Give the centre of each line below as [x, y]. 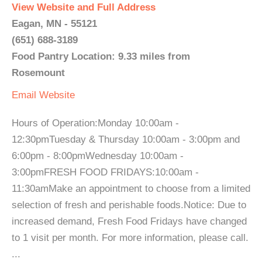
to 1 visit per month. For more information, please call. [130, 238]
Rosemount [38, 73]
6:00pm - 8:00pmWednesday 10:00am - [98, 156]
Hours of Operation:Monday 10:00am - [95, 123]
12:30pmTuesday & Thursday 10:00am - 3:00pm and [126, 139]
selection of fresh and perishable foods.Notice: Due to [129, 205]
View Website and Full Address [84, 7]
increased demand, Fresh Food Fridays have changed [129, 221]
